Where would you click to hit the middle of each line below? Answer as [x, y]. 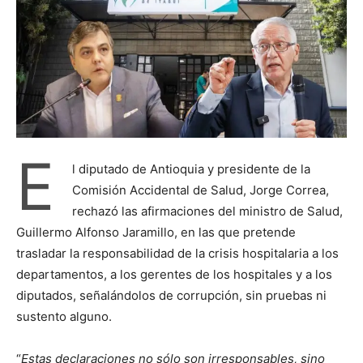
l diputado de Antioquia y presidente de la [191, 169]
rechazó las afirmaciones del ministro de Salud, [207, 211]
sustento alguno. [64, 316]
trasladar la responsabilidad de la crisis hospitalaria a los [177, 253]
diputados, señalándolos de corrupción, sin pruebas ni [171, 295]
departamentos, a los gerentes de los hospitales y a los [174, 274]
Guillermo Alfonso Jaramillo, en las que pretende [156, 232]
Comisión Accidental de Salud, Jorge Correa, [201, 190]
